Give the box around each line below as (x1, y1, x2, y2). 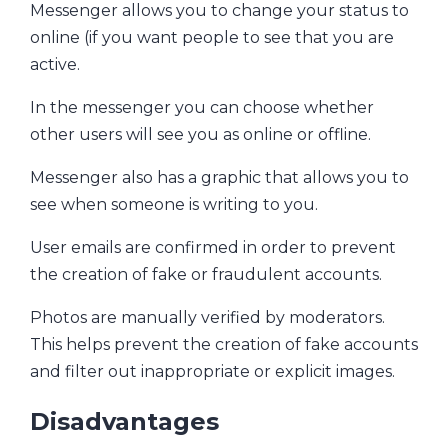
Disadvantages (30, 406, 219, 436)
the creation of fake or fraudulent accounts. (30, 264, 382, 284)
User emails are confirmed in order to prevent (30, 237, 396, 257)
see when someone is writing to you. (30, 194, 318, 214)
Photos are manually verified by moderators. (30, 307, 385, 327)
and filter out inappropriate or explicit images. (30, 361, 395, 381)
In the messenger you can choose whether (30, 97, 374, 117)
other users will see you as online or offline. (30, 124, 371, 144)
